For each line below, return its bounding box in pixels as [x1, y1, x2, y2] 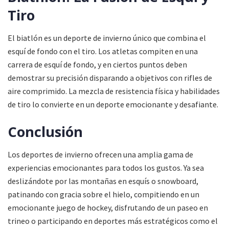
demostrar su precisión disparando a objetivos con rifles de [8, 73, 212, 83]
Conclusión [8, 122, 83, 141]
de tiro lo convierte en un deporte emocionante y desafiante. [8, 99, 218, 110]
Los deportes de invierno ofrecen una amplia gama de [8, 149, 193, 160]
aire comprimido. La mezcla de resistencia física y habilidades [8, 86, 220, 97]
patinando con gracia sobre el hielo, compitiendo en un [8, 189, 199, 200]
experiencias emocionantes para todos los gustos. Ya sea [8, 163, 204, 173]
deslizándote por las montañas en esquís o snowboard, [8, 176, 198, 187]
